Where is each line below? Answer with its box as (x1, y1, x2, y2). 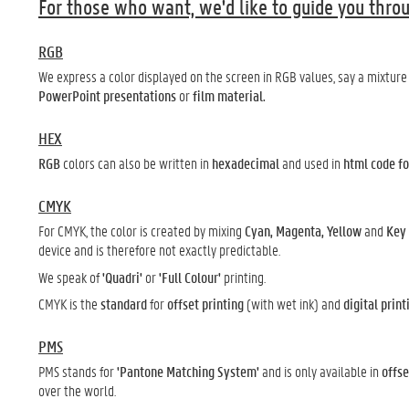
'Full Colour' (159, 267, 221, 287)
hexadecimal (212, 153, 279, 173)
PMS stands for (38, 362, 117, 381)
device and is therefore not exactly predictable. (38, 240, 280, 259)
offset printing (167, 294, 244, 313)
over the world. (38, 381, 116, 400)
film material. (193, 86, 266, 105)
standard (100, 294, 147, 313)
